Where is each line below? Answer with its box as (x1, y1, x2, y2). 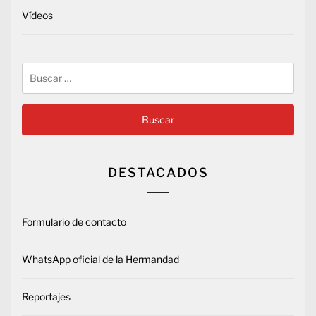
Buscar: (21, 63, 57, 76)
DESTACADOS (107, 165, 209, 181)
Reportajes (22, 291, 71, 303)
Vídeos (22, 9, 53, 22)
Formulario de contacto (22, 216, 126, 229)
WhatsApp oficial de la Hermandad (22, 253, 179, 266)
